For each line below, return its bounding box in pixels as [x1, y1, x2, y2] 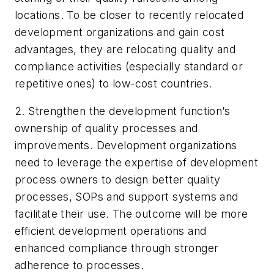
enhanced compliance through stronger [15, 242, 219, 255]
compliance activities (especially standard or [15, 59, 243, 73]
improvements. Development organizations [15, 139, 237, 152]
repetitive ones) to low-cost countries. [15, 76, 212, 90]
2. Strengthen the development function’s [15, 105, 230, 118]
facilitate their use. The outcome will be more [15, 207, 248, 221]
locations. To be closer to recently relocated [15, 8, 243, 21]
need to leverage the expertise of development [15, 156, 258, 169]
